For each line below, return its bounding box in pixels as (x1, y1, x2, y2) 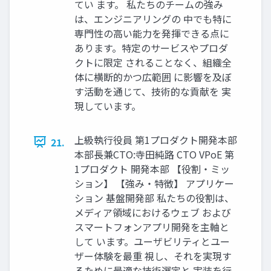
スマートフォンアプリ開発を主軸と (74, 219, 229, 234)
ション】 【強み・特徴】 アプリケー (74, 175, 234, 191)
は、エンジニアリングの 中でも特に (74, 11, 232, 26)
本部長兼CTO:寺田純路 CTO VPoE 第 (74, 146, 234, 162)
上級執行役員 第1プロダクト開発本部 (74, 132, 237, 147)
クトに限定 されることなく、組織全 (74, 54, 232, 70)
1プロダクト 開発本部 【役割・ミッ (74, 161, 230, 176)
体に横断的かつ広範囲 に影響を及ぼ (74, 69, 232, 84)
